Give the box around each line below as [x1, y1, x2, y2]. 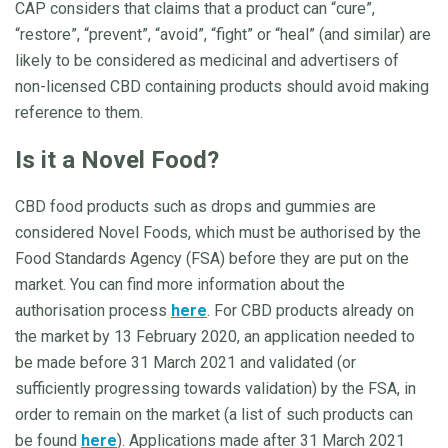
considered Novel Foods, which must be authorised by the [15, 222, 421, 242]
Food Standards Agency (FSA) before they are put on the [15, 248, 409, 268]
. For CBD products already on [207, 300, 414, 320]
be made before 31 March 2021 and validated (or [15, 352, 356, 372]
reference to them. [15, 102, 143, 122]
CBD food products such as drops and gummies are [15, 196, 376, 216]
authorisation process [15, 300, 171, 320]
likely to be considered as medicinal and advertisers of [15, 50, 399, 70]
